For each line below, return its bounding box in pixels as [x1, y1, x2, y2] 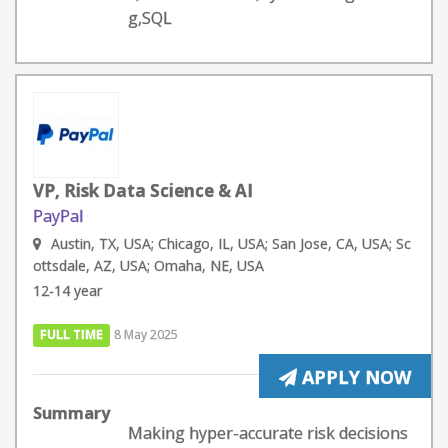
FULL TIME [40, 326, 104, 343]
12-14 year [33, 281, 102, 300]
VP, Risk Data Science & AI [33, 179, 253, 202]
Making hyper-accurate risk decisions [128, 422, 408, 444]
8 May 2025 [114, 326, 179, 343]
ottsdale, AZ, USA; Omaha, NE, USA [33, 256, 264, 275]
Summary [33, 402, 110, 424]
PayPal [33, 205, 83, 227]
